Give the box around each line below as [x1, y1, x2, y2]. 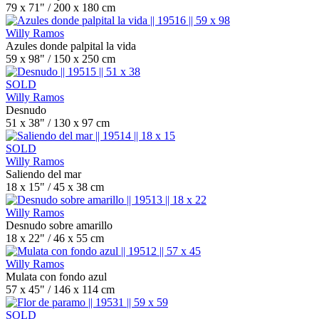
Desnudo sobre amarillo [6, 219, 113, 231]
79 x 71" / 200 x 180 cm [6, 1, 115, 14]
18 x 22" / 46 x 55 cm [6, 232, 104, 244]
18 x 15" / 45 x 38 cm [6, 181, 104, 193]
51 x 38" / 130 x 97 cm [6, 117, 110, 129]
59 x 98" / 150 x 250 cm [6, 53, 115, 65]
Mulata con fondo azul [6, 271, 107, 283]
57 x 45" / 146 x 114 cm [6, 283, 115, 296]
